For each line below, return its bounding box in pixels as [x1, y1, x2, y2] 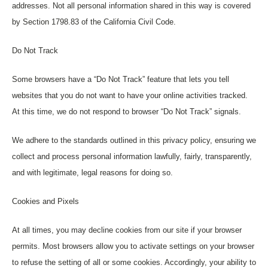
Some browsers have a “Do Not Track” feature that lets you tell [12, 75, 229, 84]
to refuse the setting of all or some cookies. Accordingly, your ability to [12, 258, 256, 267]
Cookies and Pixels [12, 197, 79, 206]
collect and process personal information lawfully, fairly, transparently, [12, 152, 252, 161]
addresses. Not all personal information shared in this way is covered [12, 1, 251, 10]
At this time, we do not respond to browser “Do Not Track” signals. [12, 107, 241, 116]
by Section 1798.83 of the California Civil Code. [12, 17, 176, 26]
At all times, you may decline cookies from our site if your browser [12, 226, 242, 234]
